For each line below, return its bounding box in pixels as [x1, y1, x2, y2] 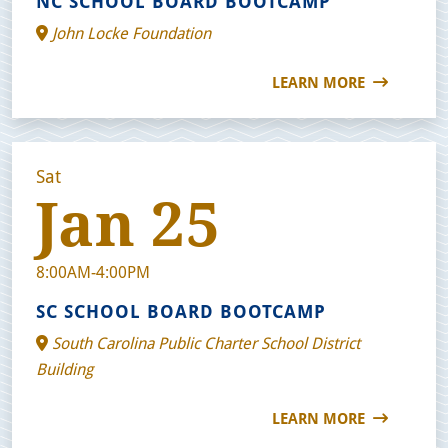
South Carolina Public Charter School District [48, 331, 360, 353]
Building [36, 357, 93, 379]
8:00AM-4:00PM [36, 260, 150, 282]
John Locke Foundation [48, 21, 211, 43]
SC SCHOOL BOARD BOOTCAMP [36, 298, 326, 323]
